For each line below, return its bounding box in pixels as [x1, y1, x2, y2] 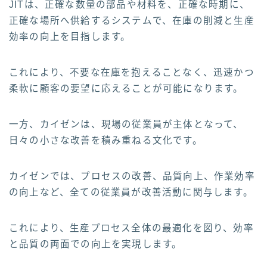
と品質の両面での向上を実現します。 [9, 239, 182, 250]
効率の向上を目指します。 [9, 32, 131, 42]
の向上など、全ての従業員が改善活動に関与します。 [9, 187, 253, 198]
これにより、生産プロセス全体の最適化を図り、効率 [9, 223, 254, 234]
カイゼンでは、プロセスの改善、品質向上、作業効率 [9, 171, 255, 182]
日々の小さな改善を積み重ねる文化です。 [9, 135, 203, 146]
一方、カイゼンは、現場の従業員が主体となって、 [9, 119, 244, 130]
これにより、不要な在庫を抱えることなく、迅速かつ [9, 67, 254, 78]
